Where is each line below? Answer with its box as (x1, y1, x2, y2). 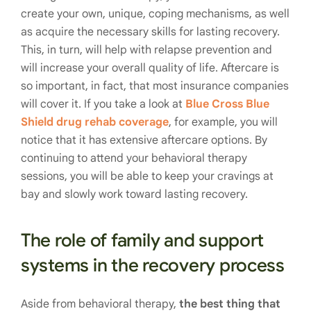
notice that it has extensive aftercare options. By (21, 133, 267, 147)
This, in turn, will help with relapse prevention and (21, 42, 272, 57)
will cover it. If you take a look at (21, 96, 185, 111)
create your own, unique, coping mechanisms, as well (21, 6, 289, 21)
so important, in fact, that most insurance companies (21, 78, 289, 93)
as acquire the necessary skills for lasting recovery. (21, 24, 280, 39)
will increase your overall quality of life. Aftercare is (21, 60, 279, 75)
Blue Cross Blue (185, 96, 269, 111)
